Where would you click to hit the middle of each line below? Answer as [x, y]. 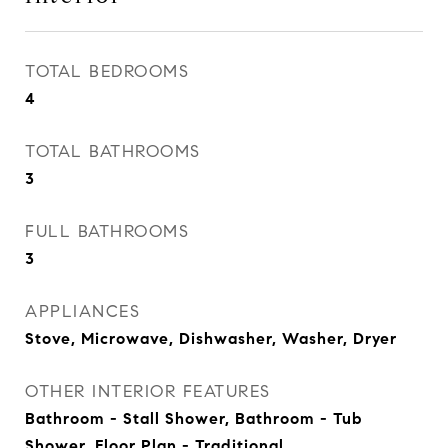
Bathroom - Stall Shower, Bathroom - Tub [194, 418]
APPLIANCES [82, 311]
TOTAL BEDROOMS [107, 71]
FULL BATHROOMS [107, 231]
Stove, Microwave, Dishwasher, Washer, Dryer [211, 338]
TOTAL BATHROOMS [113, 151]
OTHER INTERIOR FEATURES [148, 391]
